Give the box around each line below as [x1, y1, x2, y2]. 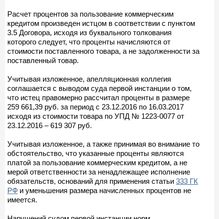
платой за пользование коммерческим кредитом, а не [7, 158, 187, 167]
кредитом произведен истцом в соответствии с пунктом [7, 19, 195, 27]
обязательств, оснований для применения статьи [7, 176, 176, 185]
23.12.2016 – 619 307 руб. [7, 121, 92, 130]
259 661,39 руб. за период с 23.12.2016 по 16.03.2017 [7, 102, 184, 111]
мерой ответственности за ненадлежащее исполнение [7, 167, 190, 176]
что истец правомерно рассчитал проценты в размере [7, 93, 190, 102]
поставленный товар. [7, 56, 79, 65]
